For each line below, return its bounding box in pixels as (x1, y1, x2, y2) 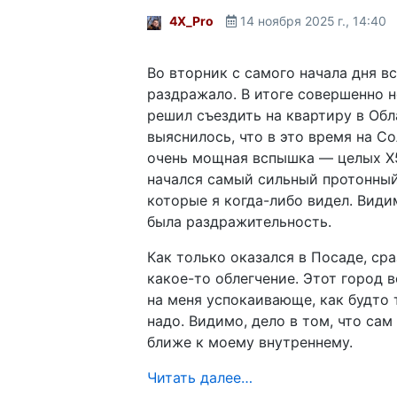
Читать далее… (147, 368, 253, 386)
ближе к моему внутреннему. (147, 332, 353, 351)
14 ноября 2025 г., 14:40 (240, 12, 386, 28)
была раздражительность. (147, 212, 331, 230)
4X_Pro (169, 12, 214, 28)
